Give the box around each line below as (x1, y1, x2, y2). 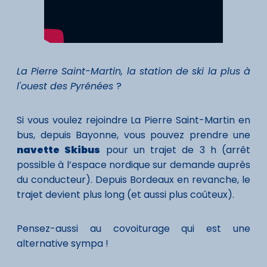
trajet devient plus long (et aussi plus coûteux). (17, 187, 234, 201)
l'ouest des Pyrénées (17, 79, 116, 93)
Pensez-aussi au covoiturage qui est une (17, 221, 250, 235)
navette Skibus (17, 142, 101, 157)
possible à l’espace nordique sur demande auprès (17, 157, 250, 172)
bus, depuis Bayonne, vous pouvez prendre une (17, 128, 250, 142)
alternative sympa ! (17, 236, 108, 250)
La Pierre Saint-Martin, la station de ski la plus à (17, 64, 250, 78)
